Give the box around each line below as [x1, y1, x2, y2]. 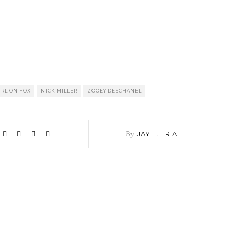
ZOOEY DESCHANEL [87, 88, 142, 94]
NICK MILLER [41, 88, 77, 94]
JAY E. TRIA [136, 130, 177, 139]
